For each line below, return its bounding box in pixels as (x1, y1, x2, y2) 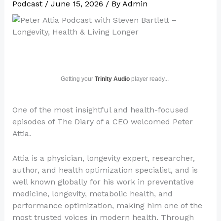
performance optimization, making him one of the (12, 200, 202, 210)
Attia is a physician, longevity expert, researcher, (12, 153, 195, 163)
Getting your (60, 75, 95, 82)
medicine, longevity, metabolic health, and (12, 188, 173, 198)
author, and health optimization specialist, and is (12, 165, 198, 175)
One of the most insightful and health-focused (12, 105, 188, 114)
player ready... (129, 75, 169, 82)
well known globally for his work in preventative (12, 177, 194, 186)
